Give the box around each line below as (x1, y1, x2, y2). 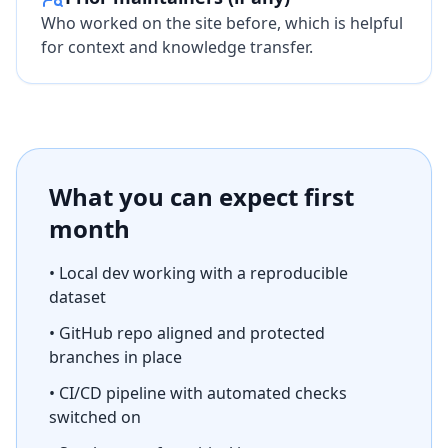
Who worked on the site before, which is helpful (41, 12, 403, 34)
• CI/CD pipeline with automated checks (49, 382, 347, 404)
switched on (49, 406, 141, 428)
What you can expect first (49, 180, 354, 213)
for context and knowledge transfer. (41, 36, 313, 58)
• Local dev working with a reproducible (49, 262, 348, 284)
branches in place (49, 346, 182, 368)
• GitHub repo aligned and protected (49, 322, 325, 344)
